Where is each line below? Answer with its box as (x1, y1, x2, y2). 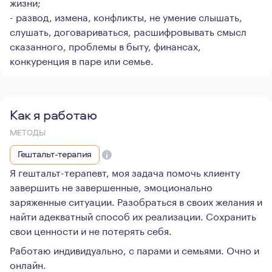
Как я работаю (10, 106, 97, 124)
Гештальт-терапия (18, 148, 92, 160)
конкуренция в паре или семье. (10, 52, 154, 67)
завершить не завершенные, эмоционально (10, 178, 212, 194)
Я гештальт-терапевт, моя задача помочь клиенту (10, 164, 240, 179)
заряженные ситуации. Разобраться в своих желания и (10, 193, 262, 208)
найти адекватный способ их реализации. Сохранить (10, 208, 256, 223)
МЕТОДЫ (10, 127, 46, 138)
